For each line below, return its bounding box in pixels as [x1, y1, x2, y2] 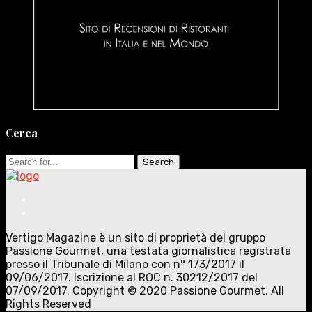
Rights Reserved [6, 297, 91, 311]
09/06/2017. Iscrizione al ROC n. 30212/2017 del [6, 270, 258, 284]
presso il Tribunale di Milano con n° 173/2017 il [6, 257, 244, 271]
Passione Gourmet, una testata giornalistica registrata [6, 244, 291, 258]
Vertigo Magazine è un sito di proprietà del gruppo [6, 231, 265, 244]
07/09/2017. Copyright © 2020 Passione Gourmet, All [6, 283, 284, 297]
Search [5, 153, 42, 167]
